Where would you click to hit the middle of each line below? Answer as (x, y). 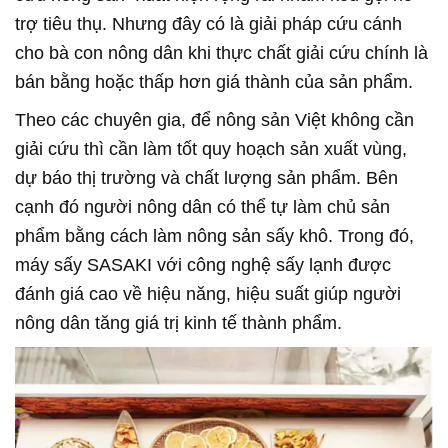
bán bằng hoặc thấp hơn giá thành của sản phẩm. (214, 82)
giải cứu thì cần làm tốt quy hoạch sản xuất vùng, (211, 149)
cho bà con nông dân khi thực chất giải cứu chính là (221, 53)
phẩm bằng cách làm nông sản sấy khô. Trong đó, (214, 236)
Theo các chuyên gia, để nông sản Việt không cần (214, 120)
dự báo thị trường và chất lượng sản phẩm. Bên (206, 178)
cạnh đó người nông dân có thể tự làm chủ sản (202, 207)
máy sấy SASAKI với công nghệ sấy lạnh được (203, 265)
